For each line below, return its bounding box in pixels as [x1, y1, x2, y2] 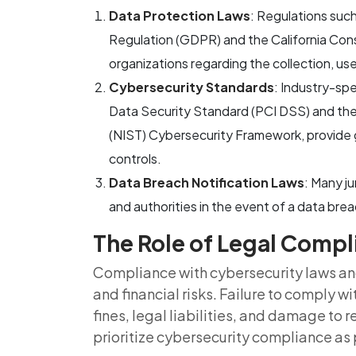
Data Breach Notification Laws [109, 174, 304, 191]
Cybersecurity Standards [109, 79, 274, 95]
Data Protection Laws [109, 7, 250, 24]
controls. [109, 150, 161, 167]
